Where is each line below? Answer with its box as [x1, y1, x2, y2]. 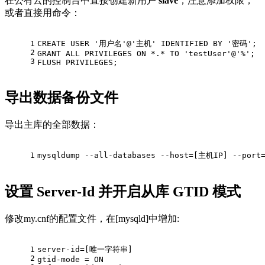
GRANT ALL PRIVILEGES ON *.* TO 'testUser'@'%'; [37, 49, 255, 59]
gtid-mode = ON [37, 254, 104, 264]
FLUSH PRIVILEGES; [37, 58, 118, 67]
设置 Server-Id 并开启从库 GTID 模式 [5, 183, 241, 199]
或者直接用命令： [5, 8, 80, 18]
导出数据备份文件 [5, 89, 118, 105]
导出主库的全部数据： [5, 119, 99, 130]
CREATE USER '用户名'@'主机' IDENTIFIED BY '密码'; [37, 39, 257, 49]
